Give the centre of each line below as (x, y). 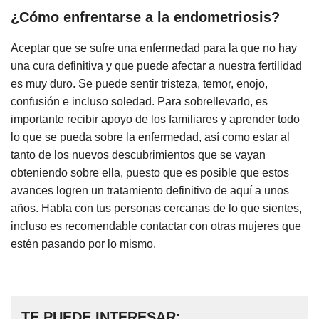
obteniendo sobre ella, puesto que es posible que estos (150, 172)
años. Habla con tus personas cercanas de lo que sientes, (156, 208)
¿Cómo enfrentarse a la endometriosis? (145, 17)
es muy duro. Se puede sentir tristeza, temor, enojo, (139, 83)
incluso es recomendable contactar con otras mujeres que (156, 226)
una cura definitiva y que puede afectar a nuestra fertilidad (156, 66)
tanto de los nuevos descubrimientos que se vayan (138, 155)
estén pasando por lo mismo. (83, 244)
